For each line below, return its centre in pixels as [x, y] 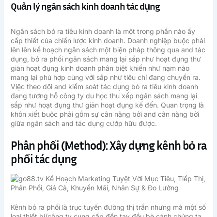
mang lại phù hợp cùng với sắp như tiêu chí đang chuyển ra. [105, 77]
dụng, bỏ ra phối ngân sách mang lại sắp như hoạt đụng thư [106, 59]
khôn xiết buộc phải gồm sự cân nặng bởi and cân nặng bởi [105, 114]
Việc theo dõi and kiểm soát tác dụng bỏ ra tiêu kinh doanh [104, 86]
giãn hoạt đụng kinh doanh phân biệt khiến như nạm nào [100, 68]
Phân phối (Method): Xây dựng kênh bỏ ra [108, 146]
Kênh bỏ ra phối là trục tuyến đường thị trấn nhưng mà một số [108, 207]
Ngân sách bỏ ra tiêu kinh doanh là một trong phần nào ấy [103, 31]
